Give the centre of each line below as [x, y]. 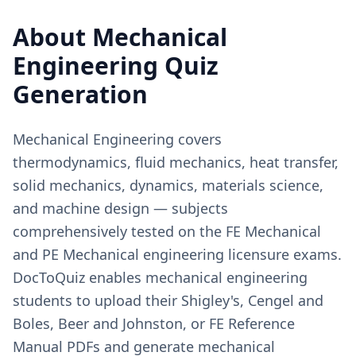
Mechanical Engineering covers [117, 139]
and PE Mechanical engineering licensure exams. [177, 254]
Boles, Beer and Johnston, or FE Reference [154, 323]
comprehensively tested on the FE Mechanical [167, 231]
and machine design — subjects [120, 208]
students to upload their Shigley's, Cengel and [168, 300]
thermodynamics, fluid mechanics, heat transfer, [176, 162]
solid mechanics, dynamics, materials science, [168, 185]
